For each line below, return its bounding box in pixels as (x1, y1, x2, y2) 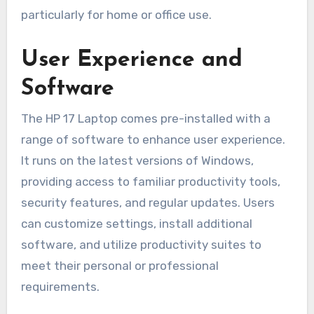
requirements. (20, 280, 100, 294)
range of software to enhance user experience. (20, 132, 285, 147)
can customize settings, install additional (20, 217, 252, 231)
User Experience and (20, 48, 243, 71)
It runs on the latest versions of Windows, (20, 153, 254, 168)
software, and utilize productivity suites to (20, 238, 261, 252)
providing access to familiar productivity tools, (20, 175, 280, 189)
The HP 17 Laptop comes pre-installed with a (20, 111, 271, 126)
